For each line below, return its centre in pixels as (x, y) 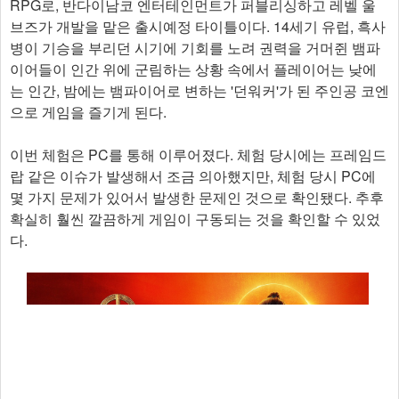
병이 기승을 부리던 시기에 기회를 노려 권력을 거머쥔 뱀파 (195, 48)
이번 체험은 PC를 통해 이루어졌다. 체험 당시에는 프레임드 (198, 155)
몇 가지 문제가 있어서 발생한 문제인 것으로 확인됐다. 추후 (197, 197)
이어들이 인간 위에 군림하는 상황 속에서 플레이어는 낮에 (193, 69)
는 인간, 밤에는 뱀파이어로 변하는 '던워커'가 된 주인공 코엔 (199, 90)
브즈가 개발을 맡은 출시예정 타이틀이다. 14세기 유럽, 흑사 (198, 26)
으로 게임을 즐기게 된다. (88, 112)
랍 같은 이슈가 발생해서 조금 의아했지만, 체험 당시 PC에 (193, 176)
